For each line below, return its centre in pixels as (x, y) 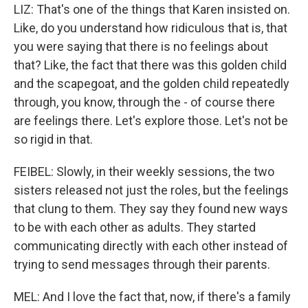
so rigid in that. (53, 139)
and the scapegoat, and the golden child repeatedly (152, 84)
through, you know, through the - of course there (144, 102)
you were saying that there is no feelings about (141, 46)
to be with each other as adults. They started (135, 227)
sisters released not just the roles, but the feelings (151, 190)
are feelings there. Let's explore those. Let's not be (151, 121)
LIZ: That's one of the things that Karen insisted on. (152, 9)
